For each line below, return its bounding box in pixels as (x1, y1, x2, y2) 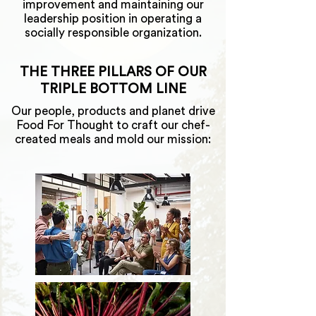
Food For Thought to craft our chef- (16, 119, 210, 131)
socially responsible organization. (24, 27, 202, 39)
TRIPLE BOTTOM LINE (39, 83, 186, 96)
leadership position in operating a (24, 13, 202, 25)
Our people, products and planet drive (11, 105, 215, 117)
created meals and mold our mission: (15, 133, 211, 145)
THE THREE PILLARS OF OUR (19, 66, 207, 79)
